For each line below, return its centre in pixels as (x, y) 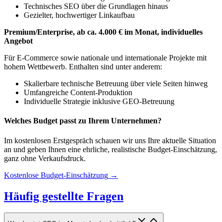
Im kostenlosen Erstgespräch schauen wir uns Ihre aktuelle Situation (110, 140)
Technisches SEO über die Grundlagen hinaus (96, 6)
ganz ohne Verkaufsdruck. (45, 158)
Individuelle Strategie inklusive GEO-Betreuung (99, 102)
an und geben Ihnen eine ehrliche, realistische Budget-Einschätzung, (111, 149)
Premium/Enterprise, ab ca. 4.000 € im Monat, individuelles (103, 32)
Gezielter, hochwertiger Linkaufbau (79, 15)
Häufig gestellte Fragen (64, 196)
